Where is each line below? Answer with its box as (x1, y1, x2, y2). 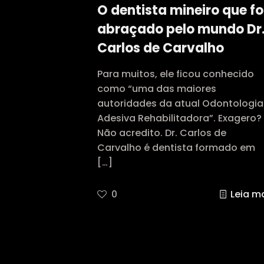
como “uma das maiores (97, 82, 216, 96)
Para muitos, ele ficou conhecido (97, 67, 254, 81)
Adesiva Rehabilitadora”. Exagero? (97, 111, 262, 126)
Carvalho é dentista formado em (97, 141, 255, 155)
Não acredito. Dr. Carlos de (97, 126, 226, 140)
